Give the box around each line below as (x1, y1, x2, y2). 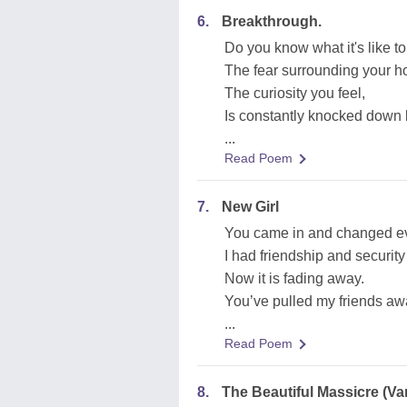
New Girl (222, 199, 279, 214)
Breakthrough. (222, 14, 322, 29)
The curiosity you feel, (224, 85, 365, 101)
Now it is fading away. (224, 271, 364, 286)
